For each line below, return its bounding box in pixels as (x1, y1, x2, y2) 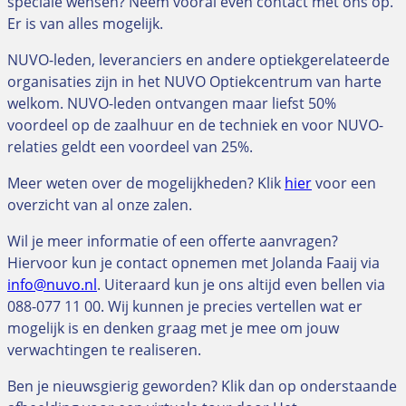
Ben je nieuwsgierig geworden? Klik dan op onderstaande (7, 375, 397, 396)
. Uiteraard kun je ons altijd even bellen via (97, 274, 385, 295)
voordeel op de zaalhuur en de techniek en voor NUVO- (7, 114, 383, 135)
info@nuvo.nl (7, 274, 97, 295)
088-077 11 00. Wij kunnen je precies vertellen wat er (7, 295, 362, 316)
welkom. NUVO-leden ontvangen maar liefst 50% (7, 92, 336, 113)
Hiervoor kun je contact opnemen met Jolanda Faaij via (7, 252, 380, 273)
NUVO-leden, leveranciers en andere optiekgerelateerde (7, 49, 390, 70)
